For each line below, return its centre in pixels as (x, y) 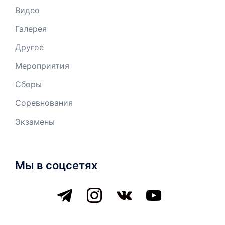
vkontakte (131, 190)
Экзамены (35, 121)
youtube (157, 190)
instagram (101, 190)
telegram (69, 190)
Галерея (31, 28)
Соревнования (44, 103)
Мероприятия (42, 66)
